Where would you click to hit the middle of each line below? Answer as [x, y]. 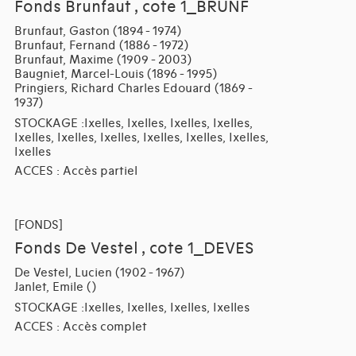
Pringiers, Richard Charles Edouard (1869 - [133, 88]
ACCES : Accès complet [80, 326]
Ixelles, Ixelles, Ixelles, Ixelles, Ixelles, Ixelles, [141, 137]
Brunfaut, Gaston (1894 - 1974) [97, 31]
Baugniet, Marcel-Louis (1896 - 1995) [115, 74]
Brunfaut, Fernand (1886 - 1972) [101, 45]
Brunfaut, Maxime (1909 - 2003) [103, 59]
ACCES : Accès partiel [75, 170]
